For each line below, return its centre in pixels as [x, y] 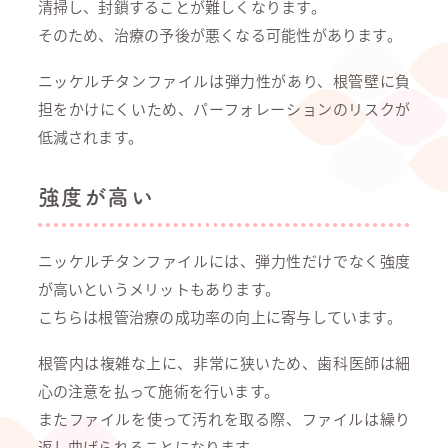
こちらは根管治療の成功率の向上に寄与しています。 [219, 316]
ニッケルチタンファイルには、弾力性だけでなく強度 [224, 260]
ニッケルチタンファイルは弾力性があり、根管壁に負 [224, 80]
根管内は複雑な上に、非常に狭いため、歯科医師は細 [224, 362]
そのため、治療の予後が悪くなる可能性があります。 [219, 34]
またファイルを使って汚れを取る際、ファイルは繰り [224, 418]
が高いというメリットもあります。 [159, 288]
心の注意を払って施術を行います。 [158, 390]
